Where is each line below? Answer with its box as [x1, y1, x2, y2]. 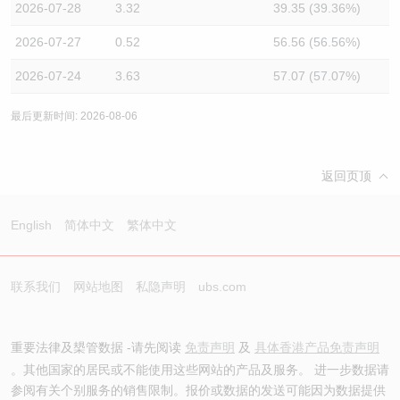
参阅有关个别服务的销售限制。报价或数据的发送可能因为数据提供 [11, 383, 386, 397]
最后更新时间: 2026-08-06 [11, 110, 137, 122]
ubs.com [198, 279, 246, 294]
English [11, 218, 52, 232]
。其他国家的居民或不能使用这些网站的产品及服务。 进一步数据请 [11, 362, 389, 377]
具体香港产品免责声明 [254, 340, 379, 354]
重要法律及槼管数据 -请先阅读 [11, 340, 185, 354]
